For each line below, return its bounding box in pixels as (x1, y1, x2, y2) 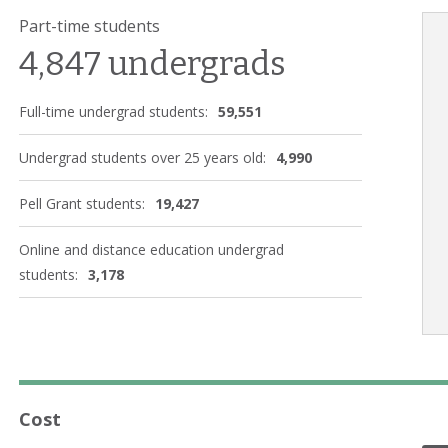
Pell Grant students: (19, 193, 145, 213)
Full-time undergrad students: (19, 101, 208, 121)
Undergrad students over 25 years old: (19, 147, 266, 167)
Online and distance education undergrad (19, 239, 284, 259)
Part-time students (19, 14, 160, 37)
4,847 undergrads (19, 43, 286, 84)
